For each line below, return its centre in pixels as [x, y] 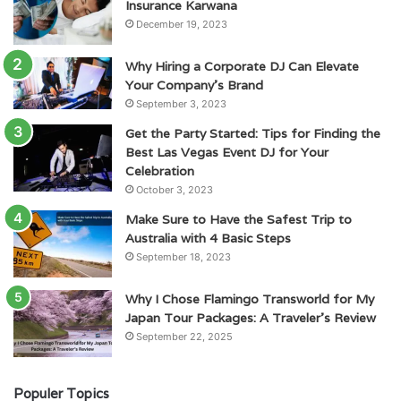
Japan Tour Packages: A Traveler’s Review [251, 317]
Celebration [160, 171]
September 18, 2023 [183, 256]
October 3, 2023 [175, 189]
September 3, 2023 [181, 103]
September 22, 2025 [184, 336]
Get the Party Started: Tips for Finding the [253, 133]
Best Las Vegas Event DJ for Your [227, 152]
